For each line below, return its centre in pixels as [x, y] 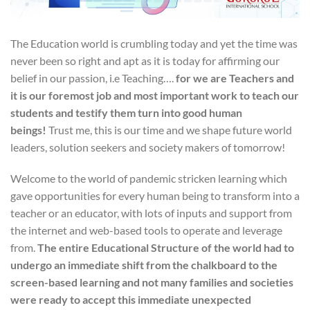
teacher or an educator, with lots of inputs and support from [151, 213]
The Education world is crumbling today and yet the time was [154, 43]
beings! [28, 129]
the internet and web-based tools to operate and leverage [146, 230]
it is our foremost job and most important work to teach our [155, 95]
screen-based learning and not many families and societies [152, 282]
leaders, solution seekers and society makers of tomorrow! [148, 147]
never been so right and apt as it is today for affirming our [145, 60]
